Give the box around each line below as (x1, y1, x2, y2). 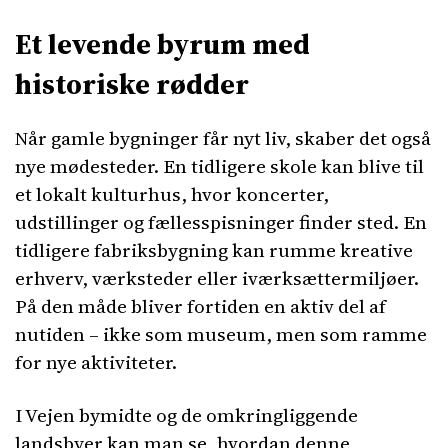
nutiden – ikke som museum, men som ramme (15, 321, 427, 347)
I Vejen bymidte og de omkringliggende (15, 402, 358, 428)
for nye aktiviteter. (15, 349, 177, 375)
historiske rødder (15, 64, 249, 104)
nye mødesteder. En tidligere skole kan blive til (15, 153, 424, 179)
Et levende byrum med (15, 24, 310, 64)
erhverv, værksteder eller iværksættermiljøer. (15, 265, 419, 291)
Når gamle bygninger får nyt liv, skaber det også (15, 125, 431, 151)
